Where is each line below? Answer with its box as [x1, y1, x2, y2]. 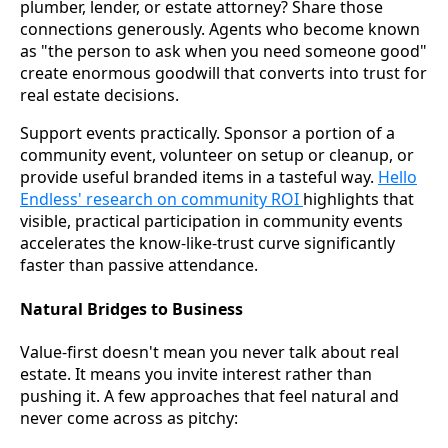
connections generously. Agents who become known [20, 18, 420, 41]
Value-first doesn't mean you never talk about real [20, 340, 399, 363]
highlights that [303, 188, 414, 211]
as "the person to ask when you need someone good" [20, 40, 427, 63]
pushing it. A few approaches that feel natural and [20, 384, 399, 407]
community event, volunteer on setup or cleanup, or [20, 144, 414, 167]
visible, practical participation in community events [20, 210, 403, 233]
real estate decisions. [20, 84, 179, 107]
